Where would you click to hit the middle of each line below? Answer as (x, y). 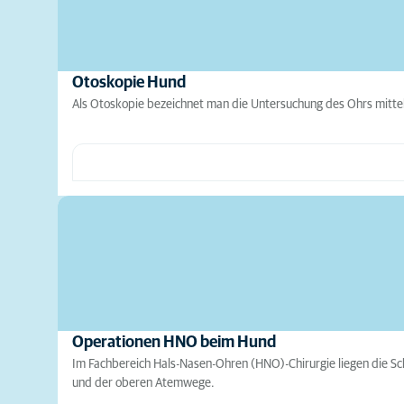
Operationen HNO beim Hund (174, 343)
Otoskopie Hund (129, 83)
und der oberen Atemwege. (143, 384)
